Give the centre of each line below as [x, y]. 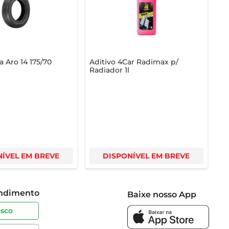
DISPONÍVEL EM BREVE [146, 156]
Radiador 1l [109, 70]
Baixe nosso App [162, 194]
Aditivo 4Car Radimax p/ [134, 62]
